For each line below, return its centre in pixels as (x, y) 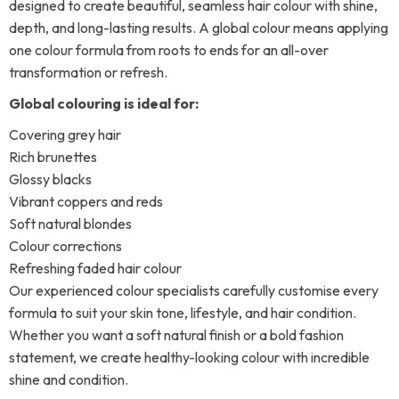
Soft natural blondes (70, 223)
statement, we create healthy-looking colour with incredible (189, 357)
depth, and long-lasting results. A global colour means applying (199, 28)
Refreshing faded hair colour (95, 268)
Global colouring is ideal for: (104, 103)
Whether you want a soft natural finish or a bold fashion (176, 334)
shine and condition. (69, 379)
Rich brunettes (53, 156)
